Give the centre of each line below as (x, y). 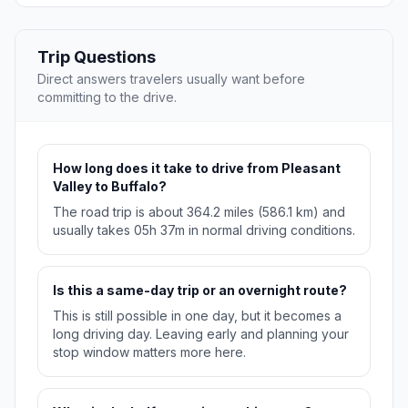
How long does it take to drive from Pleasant (197, 168)
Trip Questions (97, 57)
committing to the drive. (107, 97)
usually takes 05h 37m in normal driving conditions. (204, 230)
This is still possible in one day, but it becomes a (197, 316)
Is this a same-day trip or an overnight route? (200, 291)
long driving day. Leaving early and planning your (201, 334)
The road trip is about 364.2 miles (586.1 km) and (199, 212)
